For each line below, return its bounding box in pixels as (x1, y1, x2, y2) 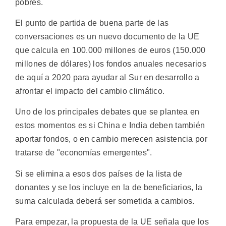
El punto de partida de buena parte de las (15, 18, 169, 27)
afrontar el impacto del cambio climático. (15, 86, 165, 95)
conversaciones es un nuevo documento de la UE (15, 32, 200, 41)
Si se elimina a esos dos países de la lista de (15, 169, 183, 178)
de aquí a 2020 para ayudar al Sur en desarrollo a (15, 73, 200, 82)
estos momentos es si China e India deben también (15, 121, 205, 130)
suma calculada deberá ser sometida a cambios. (15, 196, 195, 205)
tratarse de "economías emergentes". (15, 148, 152, 157)
